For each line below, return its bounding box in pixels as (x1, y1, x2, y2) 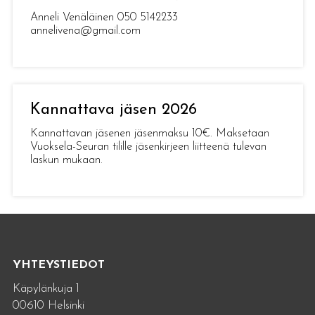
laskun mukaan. (30, 155, 103, 167)
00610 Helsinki (12, 299, 84, 311)
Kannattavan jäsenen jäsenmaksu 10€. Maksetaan (30, 128, 269, 140)
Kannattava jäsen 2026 (30, 101, 197, 118)
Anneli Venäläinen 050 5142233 (30, 11, 178, 23)
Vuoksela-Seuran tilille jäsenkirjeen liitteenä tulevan (30, 141, 266, 153)
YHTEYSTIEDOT (12, 259, 105, 271)
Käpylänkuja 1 (12, 282, 79, 295)
